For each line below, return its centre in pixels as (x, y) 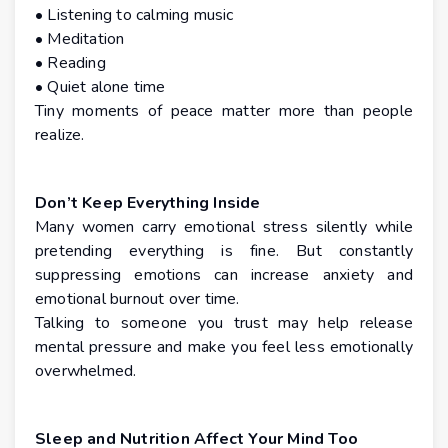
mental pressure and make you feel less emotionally (224, 347)
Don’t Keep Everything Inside (148, 203)
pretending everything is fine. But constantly (224, 251)
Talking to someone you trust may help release (224, 323)
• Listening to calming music (134, 15)
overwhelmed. (86, 371)
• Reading (70, 63)
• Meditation (80, 39)
